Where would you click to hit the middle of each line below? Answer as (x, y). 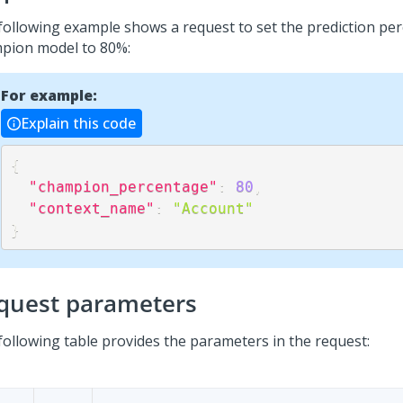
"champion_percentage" (123, 186)
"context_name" (91, 208)
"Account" (213, 208)
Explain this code (78, 123)
